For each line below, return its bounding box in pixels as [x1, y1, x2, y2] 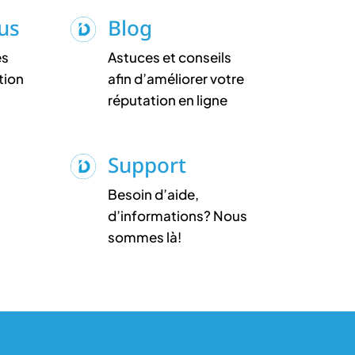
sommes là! [108, 227, 182, 246]
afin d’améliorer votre [108, 69, 245, 87]
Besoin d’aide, [108, 185, 200, 203]
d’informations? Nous [108, 206, 248, 224]
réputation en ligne [108, 90, 228, 109]
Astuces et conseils [108, 48, 232, 66]
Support [108, 150, 187, 179]
